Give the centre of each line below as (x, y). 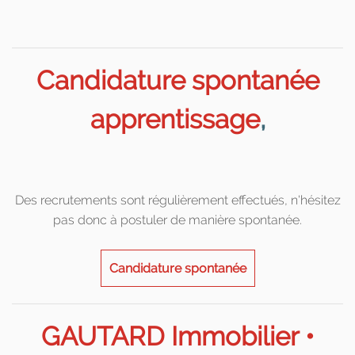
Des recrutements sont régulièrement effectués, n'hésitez (177, 200)
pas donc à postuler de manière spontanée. (177, 219)
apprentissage (175, 119)
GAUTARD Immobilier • (177, 336)
